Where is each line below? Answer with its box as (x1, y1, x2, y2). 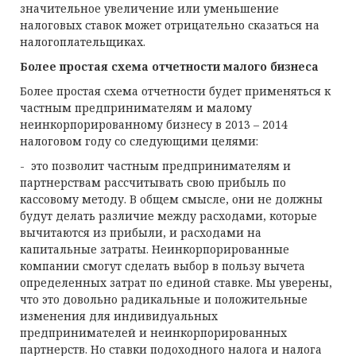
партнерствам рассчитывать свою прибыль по (20, 175, 286, 190)
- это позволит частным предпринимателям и (20, 158, 291, 173)
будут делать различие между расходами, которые (20, 208, 317, 223)
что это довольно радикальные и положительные (20, 292, 308, 307)
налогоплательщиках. (20, 34, 152, 49)
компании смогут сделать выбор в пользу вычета (20, 258, 305, 273)
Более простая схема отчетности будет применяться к (20, 83, 331, 99)
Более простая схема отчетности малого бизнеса (20, 59, 319, 74)
